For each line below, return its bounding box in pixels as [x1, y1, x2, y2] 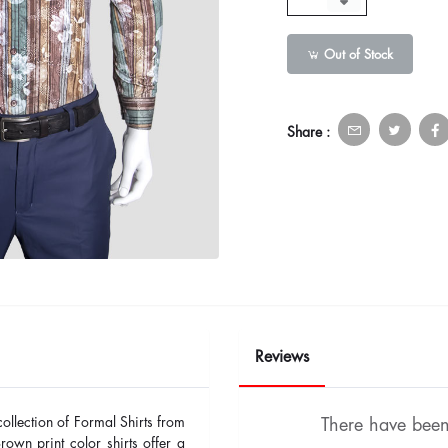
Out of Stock [320, 47, 394, 61]
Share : [287, 125, 330, 140]
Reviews [255, 349, 309, 365]
